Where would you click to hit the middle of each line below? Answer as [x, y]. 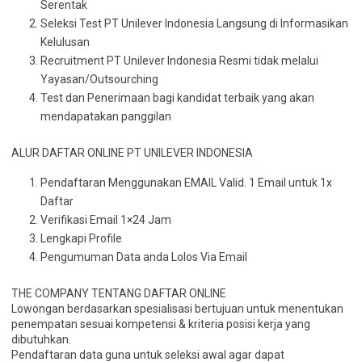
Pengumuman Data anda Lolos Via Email [144, 257]
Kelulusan [65, 42]
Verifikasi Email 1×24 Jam [106, 220]
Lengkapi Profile [81, 238]
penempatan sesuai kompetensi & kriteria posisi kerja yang [161, 324]
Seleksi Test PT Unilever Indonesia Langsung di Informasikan [194, 23]
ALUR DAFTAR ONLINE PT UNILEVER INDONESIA [132, 153]
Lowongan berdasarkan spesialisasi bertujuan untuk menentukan [177, 309]
